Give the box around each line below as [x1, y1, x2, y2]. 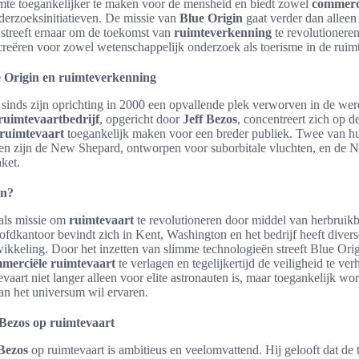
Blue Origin [179, 11, 243, 25]
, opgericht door [99, 112, 183, 126]
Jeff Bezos [183, 112, 237, 126]
